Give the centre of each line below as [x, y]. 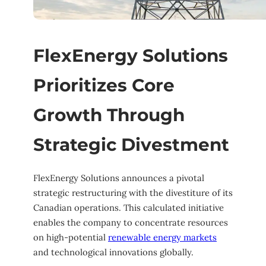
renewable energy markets [162, 237]
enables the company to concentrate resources [131, 223]
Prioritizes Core [104, 85]
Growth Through [109, 114]
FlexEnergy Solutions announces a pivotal [119, 178]
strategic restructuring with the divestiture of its [133, 193]
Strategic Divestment [131, 144]
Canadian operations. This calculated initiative [129, 208]
